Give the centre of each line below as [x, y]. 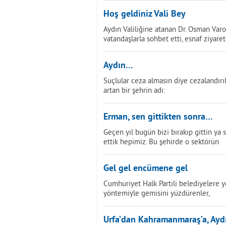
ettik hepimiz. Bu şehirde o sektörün [161, 142]
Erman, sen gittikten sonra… [158, 117]
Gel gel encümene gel [146, 169]
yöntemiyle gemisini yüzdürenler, [157, 193]
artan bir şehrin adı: [134, 90]
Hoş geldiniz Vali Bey [145, 14]
